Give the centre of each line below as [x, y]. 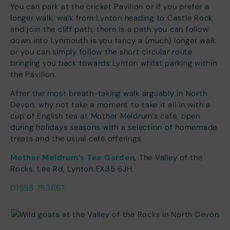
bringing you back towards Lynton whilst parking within [114, 63]
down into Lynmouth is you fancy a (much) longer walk [113, 40]
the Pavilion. [36, 74]
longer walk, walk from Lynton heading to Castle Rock [111, 18]
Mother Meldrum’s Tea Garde [70, 157]
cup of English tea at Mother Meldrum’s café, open [105, 116]
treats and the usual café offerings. [76, 138]
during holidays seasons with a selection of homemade [114, 127]
